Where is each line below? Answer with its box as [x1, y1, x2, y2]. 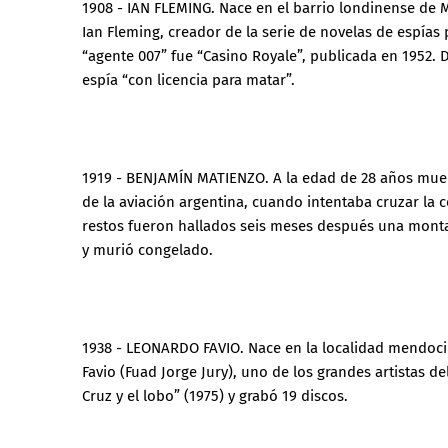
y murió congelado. [82, 241, 213, 259]
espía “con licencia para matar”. [82, 71, 295, 89]
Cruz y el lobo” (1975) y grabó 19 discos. [82, 387, 348, 405]
